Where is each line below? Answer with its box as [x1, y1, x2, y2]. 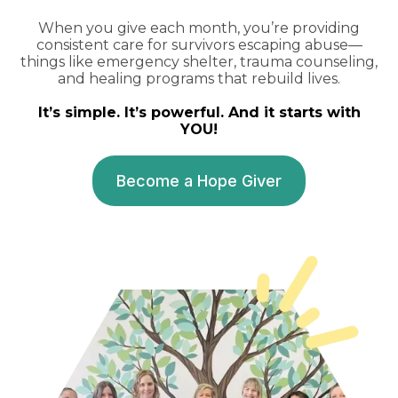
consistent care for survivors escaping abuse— [36, 36, 362, 54]
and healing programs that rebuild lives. [58, 70, 340, 88]
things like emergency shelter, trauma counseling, [20, 53, 378, 71]
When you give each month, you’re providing [38, 20, 360, 37]
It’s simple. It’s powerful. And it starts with [37, 104, 361, 122]
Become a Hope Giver [116, 171, 282, 191]
